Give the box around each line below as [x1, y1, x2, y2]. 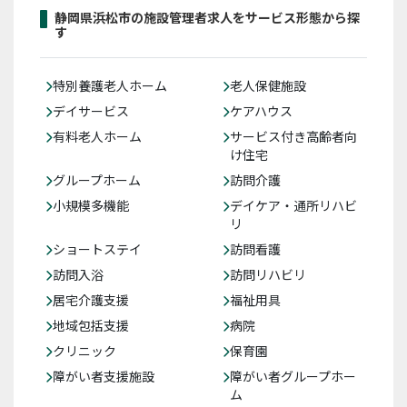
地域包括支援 [53, 316, 129, 334]
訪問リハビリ [230, 265, 306, 283]
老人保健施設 [230, 76, 306, 94]
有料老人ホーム [53, 127, 142, 145]
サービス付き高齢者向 [230, 127, 357, 145]
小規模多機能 [53, 196, 129, 214]
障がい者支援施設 [53, 367, 154, 385]
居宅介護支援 [53, 291, 129, 309]
